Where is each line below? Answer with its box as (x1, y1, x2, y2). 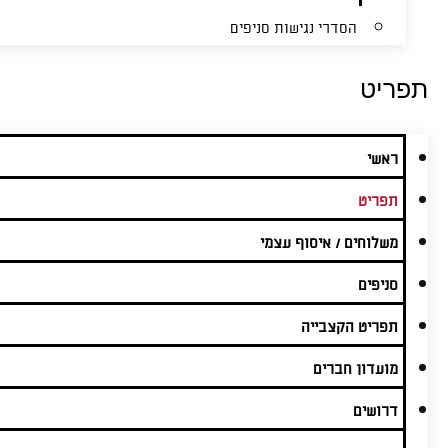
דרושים (353, 403, 398, 421)
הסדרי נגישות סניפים (230, 20, 357, 38)
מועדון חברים (313, 361, 398, 379)
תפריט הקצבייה (301, 319, 398, 337)
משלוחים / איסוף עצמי (260, 235, 398, 253)
